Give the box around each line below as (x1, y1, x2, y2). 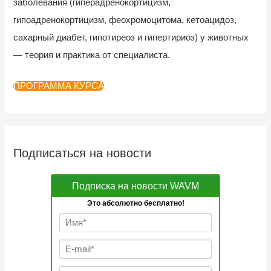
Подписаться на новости (13, 146, 152, 160)
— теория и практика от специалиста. (13, 50, 171, 60)
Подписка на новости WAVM (72, 180, 199, 191)
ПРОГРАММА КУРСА (13, 81, 105, 91)
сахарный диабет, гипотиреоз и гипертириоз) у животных (13, 33, 249, 43)
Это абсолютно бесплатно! (87, 198, 184, 207)
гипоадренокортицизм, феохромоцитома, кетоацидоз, (13, 15, 237, 25)
